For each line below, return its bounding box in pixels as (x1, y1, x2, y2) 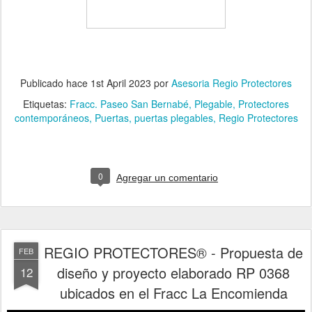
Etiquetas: (23, 97, 70, 111)
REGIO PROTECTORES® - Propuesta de (44, 242, 303, 263)
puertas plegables (134, 111, 213, 125)
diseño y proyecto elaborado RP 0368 (57, 263, 290, 283)
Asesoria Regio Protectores (171, 76, 292, 91)
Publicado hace (20, 76, 91, 91)
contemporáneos (14, 111, 89, 125)
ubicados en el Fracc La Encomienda (59, 283, 288, 304)
